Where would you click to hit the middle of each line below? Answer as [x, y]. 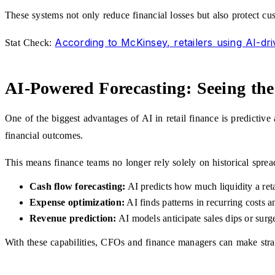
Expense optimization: [77, 202]
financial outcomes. [44, 135]
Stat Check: [30, 42]
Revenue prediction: [73, 218]
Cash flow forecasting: [78, 186]
